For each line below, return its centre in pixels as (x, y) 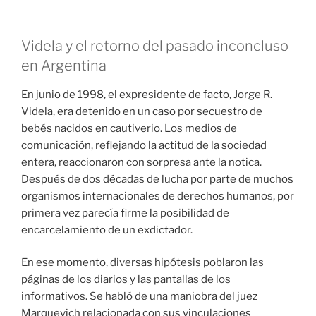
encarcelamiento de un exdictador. (107, 230)
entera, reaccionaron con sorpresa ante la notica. (141, 162)
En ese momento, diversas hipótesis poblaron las (142, 263)
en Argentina (64, 65)
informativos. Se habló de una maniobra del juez (139, 297)
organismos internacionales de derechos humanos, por (158, 196)
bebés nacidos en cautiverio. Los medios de (129, 128)
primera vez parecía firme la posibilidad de (125, 213)
